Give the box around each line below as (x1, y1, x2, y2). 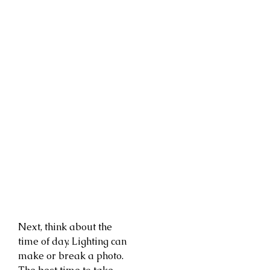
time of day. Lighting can (18, 234, 127, 248)
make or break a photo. (18, 249, 124, 262)
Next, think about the (18, 220, 112, 233)
